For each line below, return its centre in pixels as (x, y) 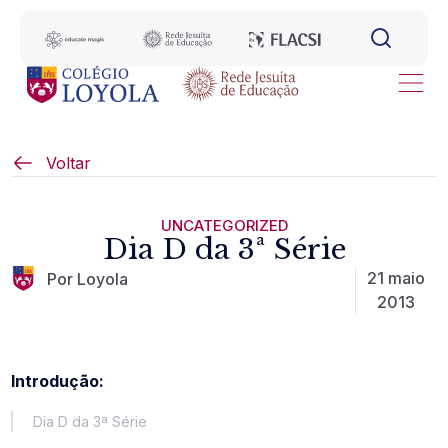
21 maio (396, 278)
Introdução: (58, 381)
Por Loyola (88, 278)
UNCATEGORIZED (224, 225)
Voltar (69, 163)
